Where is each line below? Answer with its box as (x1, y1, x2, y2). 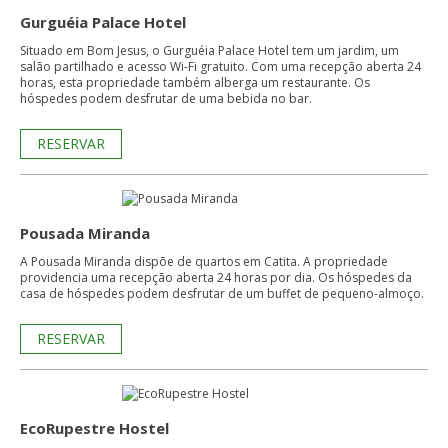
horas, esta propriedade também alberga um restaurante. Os (20, 74, 370, 91)
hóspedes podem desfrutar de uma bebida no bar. (20, 90, 312, 107)
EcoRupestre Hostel (20, 418, 169, 438)
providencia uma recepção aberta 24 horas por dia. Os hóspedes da (20, 269, 318, 286)
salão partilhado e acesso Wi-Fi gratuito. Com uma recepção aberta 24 (20, 58, 421, 75)
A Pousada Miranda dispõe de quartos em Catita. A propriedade (20, 253, 388, 270)
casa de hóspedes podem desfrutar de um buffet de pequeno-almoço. (20, 285, 424, 302)
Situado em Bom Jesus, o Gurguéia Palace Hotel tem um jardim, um (20, 42, 399, 59)
